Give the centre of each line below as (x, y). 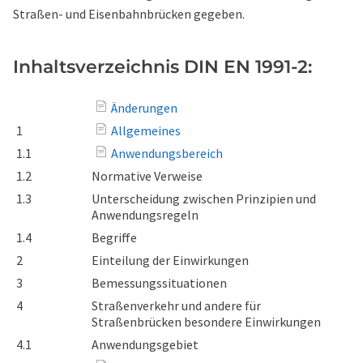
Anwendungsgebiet (145, 344)
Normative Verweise (147, 176)
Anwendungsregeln (145, 215)
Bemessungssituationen (159, 283)
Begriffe (114, 237)
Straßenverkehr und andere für (176, 305)
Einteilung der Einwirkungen (170, 260)
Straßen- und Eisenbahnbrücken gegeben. (129, 14)
